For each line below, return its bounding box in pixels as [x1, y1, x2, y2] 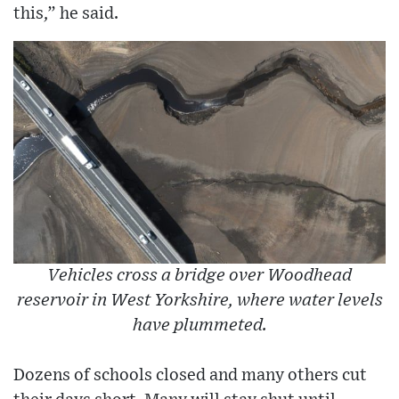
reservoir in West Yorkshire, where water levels [16, 292, 383, 310]
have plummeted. [132, 317, 267, 335]
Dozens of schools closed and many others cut [13, 367, 367, 385]
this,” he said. [13, 4, 118, 22]
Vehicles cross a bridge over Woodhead [47, 267, 352, 285]
